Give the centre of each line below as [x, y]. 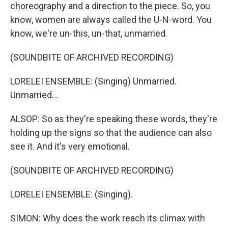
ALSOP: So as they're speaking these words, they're [114, 119]
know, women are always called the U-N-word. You [111, 20]
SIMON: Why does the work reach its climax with [108, 218]
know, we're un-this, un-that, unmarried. [89, 33]
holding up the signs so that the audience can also [111, 133]
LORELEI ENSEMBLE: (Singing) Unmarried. [93, 81]
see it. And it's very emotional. [70, 146]
